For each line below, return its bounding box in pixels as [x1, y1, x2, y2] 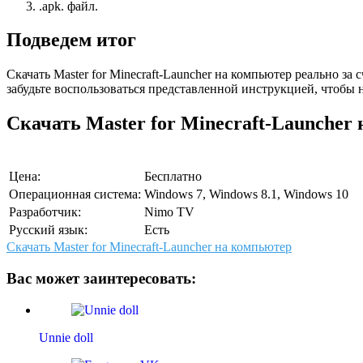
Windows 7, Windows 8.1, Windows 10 [144, 187, 348, 202]
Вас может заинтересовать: [6, 269, 196, 287]
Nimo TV [144, 205, 194, 220]
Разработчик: [9, 205, 81, 220]
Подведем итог [6, 29, 136, 51]
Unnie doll [39, 330, 93, 344]
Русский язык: [9, 223, 88, 237]
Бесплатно [144, 169, 202, 184]
